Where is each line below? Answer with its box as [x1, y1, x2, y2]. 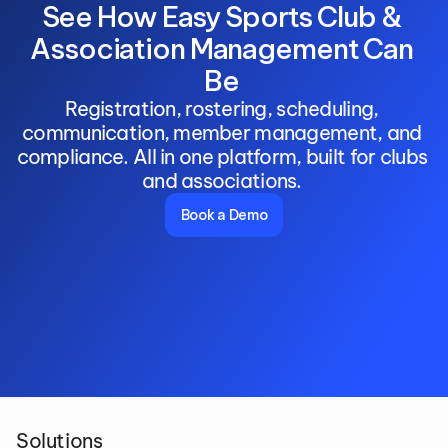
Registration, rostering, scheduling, [65, 96, 379, 121]
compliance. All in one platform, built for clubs [16, 144, 428, 169]
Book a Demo [180, 206, 268, 224]
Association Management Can [30, 31, 413, 66]
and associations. [141, 168, 307, 193]
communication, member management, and [22, 120, 422, 145]
